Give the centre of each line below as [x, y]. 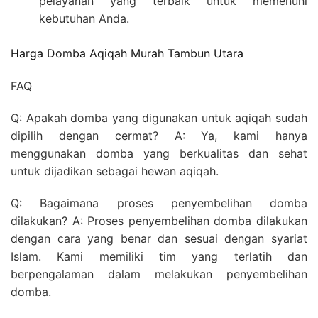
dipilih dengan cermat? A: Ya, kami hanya [159, 136]
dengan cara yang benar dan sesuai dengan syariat [159, 239]
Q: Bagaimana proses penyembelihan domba [159, 203]
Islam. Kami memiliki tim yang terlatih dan [159, 257]
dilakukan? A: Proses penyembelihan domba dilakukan [159, 221]
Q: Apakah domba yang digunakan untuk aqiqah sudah [159, 118]
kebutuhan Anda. [84, 19]
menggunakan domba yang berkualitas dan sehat [159, 154]
